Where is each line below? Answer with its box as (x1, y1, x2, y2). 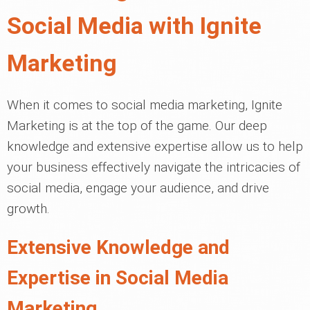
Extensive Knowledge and (7, 236, 230, 259)
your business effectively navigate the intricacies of (7, 159, 300, 175)
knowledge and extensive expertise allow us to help (7, 138, 303, 154)
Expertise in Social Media (7, 266, 228, 289)
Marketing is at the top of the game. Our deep (7, 118, 267, 134)
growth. (7, 201, 50, 217)
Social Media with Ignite (7, 12, 262, 39)
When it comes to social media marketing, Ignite (7, 97, 282, 113)
